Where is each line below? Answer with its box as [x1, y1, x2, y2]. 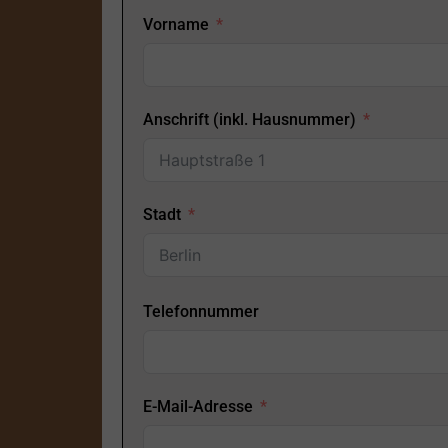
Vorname [143, 15, 209, 35]
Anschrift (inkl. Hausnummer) [143, 110, 356, 130]
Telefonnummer [143, 302, 259, 322]
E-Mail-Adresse [143, 397, 253, 417]
